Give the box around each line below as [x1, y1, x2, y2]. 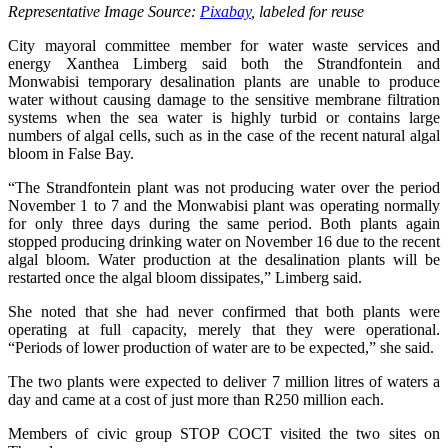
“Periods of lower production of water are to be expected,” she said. [8, 338, 434, 356]
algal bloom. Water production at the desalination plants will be [8, 250, 440, 268]
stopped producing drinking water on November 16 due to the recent [8, 232, 440, 250]
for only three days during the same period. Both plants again [8, 214, 440, 232]
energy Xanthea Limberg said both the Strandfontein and [8, 54, 440, 72]
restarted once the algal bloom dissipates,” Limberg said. [8, 268, 362, 286]
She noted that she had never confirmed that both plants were [8, 302, 440, 320]
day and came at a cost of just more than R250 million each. [8, 390, 384, 408]
